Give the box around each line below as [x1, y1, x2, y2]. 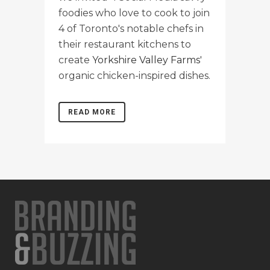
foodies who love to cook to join [58, 7, 210, 19]
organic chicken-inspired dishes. [58, 69, 210, 81]
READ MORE [68, 107, 116, 116]
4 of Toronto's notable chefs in [58, 22, 204, 34]
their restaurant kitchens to [58, 38, 191, 50]
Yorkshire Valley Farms [92, 54, 200, 66]
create [58, 54, 92, 66]
